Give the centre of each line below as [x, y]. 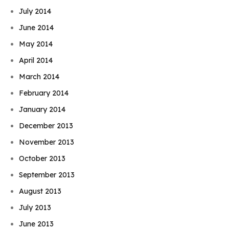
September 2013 [47, 175]
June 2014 [37, 28]
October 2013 [42, 159]
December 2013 [46, 126]
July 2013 [35, 208]
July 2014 [35, 12]
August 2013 [40, 191]
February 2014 [44, 93]
